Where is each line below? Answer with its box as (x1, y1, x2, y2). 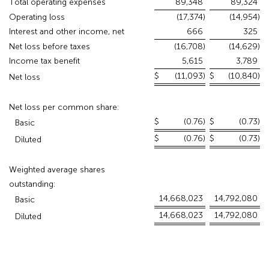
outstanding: (9, 179, 55, 190)
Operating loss (9, 12, 65, 23)
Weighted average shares (9, 165, 105, 175)
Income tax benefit (9, 56, 80, 67)
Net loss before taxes (9, 41, 90, 52)
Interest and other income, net (9, 26, 124, 37)
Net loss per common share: (9, 102, 119, 113)
